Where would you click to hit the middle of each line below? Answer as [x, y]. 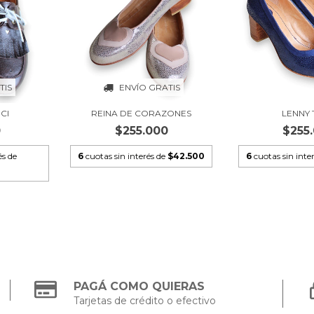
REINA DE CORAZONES [142, 114]
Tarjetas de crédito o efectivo [145, 301]
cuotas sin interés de [127, 156]
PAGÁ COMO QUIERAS [139, 287]
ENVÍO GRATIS [149, 88]
